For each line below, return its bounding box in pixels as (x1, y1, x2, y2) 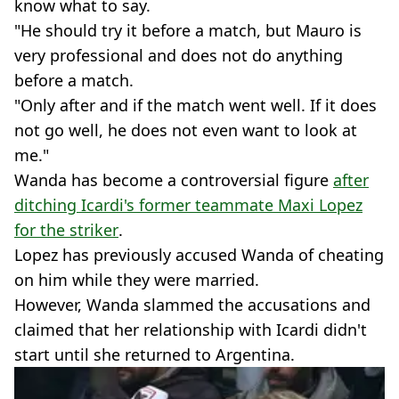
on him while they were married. (14, 269, 259, 290)
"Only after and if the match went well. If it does (14, 94, 377, 116)
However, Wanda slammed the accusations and (14, 294, 370, 315)
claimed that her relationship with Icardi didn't (14, 319, 367, 340)
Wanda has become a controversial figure (14, 169, 333, 191)
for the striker (14, 219, 118, 240)
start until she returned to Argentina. (14, 344, 295, 365)
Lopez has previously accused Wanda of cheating (14, 244, 384, 265)
